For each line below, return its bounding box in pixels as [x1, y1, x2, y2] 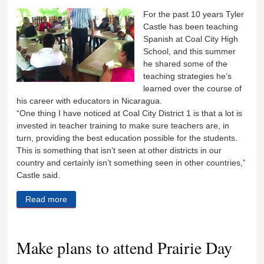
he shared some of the [143, 58, 228, 68]
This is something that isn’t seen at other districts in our [16, 145, 222, 155]
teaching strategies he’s [143, 71, 232, 81]
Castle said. [16, 170, 61, 180]
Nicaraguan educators [124, 211, 207, 221]
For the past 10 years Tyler [143, 9, 245, 19]
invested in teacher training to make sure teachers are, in [16, 120, 230, 130]
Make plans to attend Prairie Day [16, 236, 233, 259]
